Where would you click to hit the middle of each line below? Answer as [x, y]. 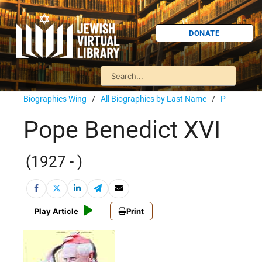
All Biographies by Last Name [154, 99]
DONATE [204, 33]
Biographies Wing [55, 99]
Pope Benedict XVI [122, 130]
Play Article [56, 211]
